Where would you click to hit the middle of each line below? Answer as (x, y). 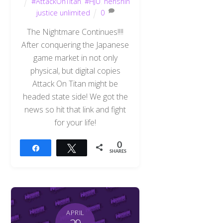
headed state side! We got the (75, 97)
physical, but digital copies (75, 71)
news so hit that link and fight (75, 110)
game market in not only (75, 58)
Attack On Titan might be (75, 84)
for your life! (75, 123)
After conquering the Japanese (75, 45)
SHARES (118, 152)
